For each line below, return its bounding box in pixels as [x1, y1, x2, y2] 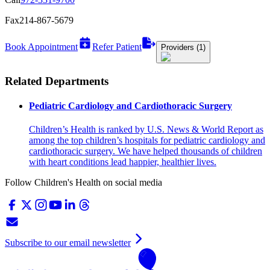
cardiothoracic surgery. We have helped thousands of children [29, 146, 262, 157]
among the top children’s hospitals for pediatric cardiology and [29, 135, 265, 146]
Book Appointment [5, 42, 78, 52]
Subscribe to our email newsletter [5, 237, 131, 248]
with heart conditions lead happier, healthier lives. [29, 157, 216, 168]
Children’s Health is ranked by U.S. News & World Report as [29, 124, 263, 135]
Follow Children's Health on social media [5, 177, 162, 188]
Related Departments [5, 74, 108, 87]
